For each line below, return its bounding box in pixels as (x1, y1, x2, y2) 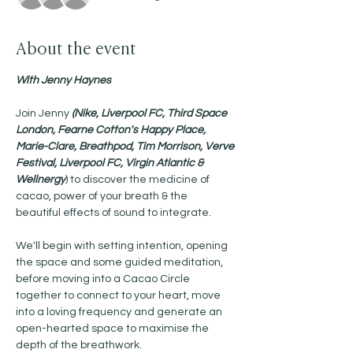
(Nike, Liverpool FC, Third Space (72, 108, 229, 119)
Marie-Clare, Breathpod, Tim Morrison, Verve (16, 141, 236, 152)
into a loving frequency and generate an (16, 307, 225, 318)
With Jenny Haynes (16, 75, 113, 86)
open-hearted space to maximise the (16, 323, 211, 334)
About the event (16, 42, 136, 58)
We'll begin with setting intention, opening (16, 240, 230, 251)
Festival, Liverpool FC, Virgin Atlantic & (16, 158, 206, 169)
